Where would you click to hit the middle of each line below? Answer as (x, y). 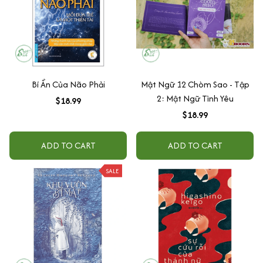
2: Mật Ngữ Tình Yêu (195, 98)
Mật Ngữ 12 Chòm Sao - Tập (195, 84)
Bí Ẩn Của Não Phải (68, 84)
